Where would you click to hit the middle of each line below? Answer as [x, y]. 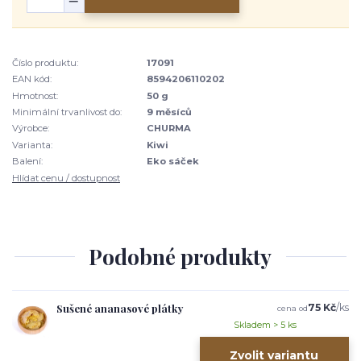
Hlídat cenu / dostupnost [66, 178]
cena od [292, 309]
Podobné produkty [180, 256]
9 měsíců [170, 112]
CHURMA [169, 129]
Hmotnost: [35, 95]
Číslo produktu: [45, 62]
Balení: [27, 162]
